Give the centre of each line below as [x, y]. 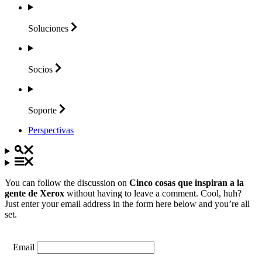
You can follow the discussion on [67, 182]
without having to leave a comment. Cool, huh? [153, 193]
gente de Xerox [35, 193]
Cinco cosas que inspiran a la [187, 182]
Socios [40, 69]
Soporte [42, 110]
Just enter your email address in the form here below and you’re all [127, 204]
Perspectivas [51, 130]
